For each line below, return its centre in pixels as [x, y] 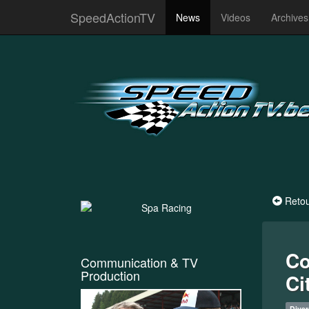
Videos [236, 17]
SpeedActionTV [113, 17]
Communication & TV [139, 262]
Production [110, 275]
